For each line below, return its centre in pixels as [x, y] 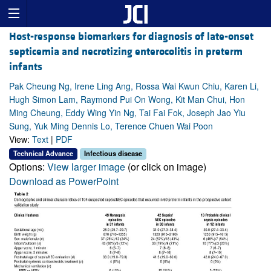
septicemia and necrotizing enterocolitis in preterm [126, 52]
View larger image [86, 166]
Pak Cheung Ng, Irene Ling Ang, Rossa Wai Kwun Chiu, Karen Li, [134, 86]
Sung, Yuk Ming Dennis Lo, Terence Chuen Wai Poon [111, 126]
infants [26, 67]
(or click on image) [166, 166]
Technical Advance [43, 153]
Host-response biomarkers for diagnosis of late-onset [131, 37]
